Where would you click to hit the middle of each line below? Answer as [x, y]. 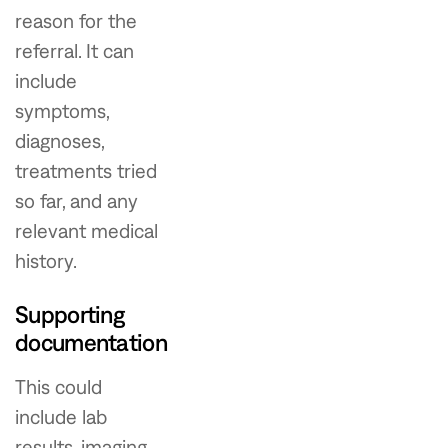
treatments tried [86, 170]
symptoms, [62, 110]
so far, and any [76, 200]
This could [58, 386]
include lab [61, 416]
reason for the [76, 20]
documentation [91, 342]
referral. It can [74, 50]
